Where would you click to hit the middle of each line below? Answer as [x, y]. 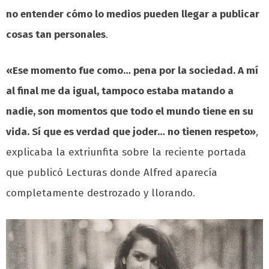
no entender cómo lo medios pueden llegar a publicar [133, 14]
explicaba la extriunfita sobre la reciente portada [126, 152]
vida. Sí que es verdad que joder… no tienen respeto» [131, 131]
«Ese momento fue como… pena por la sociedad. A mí [132, 70]
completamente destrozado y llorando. [101, 193]
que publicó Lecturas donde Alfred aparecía [112, 172]
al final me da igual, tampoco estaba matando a [120, 91]
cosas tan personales [56, 34]
